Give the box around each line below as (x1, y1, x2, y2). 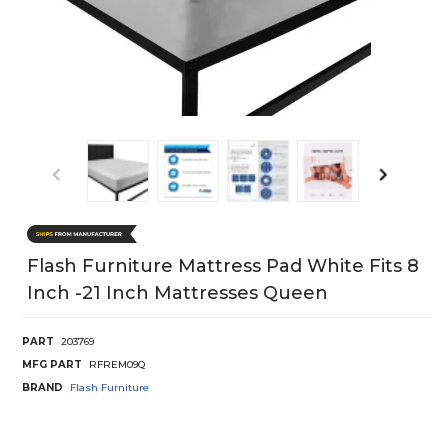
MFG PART (22, 357, 82, 371)
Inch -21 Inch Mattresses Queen (27, 281, 328, 304)
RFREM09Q (89, 357, 145, 371)
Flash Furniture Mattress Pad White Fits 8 (27, 254, 419, 277)
